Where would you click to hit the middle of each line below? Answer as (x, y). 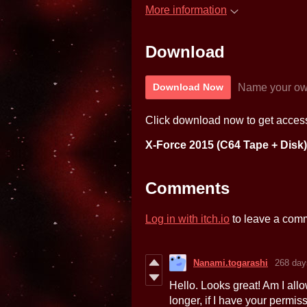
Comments (187, 188)
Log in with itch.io (187, 219)
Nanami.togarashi (231, 263)
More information (186, 10)
